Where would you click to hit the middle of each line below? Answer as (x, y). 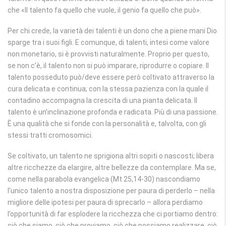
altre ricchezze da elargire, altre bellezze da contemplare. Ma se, (112, 167)
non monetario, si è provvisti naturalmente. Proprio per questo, (108, 54)
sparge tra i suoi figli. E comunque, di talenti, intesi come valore (108, 42)
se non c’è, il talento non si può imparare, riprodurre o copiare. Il (108, 66)
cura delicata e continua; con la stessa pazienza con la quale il (108, 89)
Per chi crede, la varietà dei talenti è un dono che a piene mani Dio (112, 31)
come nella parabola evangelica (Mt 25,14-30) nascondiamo (104, 179)
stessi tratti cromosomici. (50, 135)
